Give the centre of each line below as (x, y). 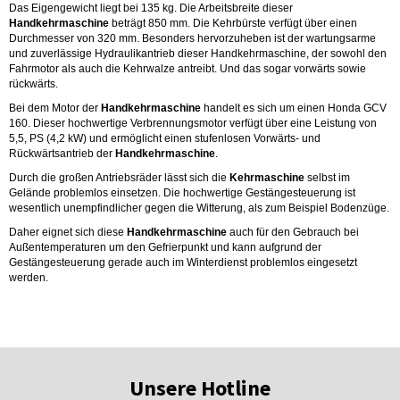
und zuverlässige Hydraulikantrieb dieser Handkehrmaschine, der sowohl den (198, 54)
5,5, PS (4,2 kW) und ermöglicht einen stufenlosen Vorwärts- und (165, 138)
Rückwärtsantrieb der (62, 154)
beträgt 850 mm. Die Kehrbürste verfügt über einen (233, 23)
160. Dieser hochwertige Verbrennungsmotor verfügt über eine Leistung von (193, 123)
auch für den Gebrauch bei (293, 232)
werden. (29, 278)
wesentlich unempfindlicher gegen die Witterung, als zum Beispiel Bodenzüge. (199, 208)
